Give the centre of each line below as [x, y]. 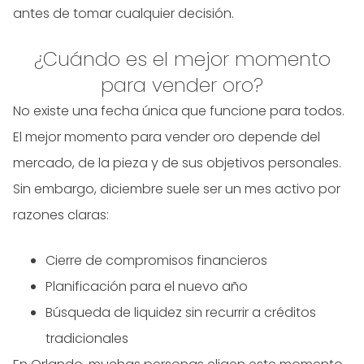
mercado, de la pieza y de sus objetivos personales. [177, 163]
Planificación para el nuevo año [147, 287]
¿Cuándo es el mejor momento [182, 59]
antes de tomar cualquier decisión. [123, 14]
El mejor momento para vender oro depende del [167, 137]
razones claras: [61, 215]
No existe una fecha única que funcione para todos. [179, 111]
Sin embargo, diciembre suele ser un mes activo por [177, 189]
